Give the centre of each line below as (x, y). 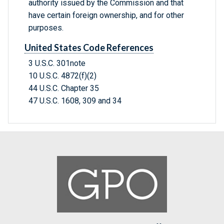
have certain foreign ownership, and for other (106, 15)
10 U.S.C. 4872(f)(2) (62, 76)
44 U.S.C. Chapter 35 (64, 88)
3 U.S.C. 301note (57, 63)
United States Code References (89, 48)
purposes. (46, 28)
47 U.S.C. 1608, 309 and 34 (75, 101)
